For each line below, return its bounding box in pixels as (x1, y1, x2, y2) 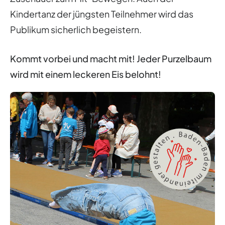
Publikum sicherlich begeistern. (10, 23, 142, 35)
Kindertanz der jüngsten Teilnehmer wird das (10, 8, 193, 20)
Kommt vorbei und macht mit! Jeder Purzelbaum (10, 52, 211, 64)
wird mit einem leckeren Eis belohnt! (10, 68, 161, 80)
